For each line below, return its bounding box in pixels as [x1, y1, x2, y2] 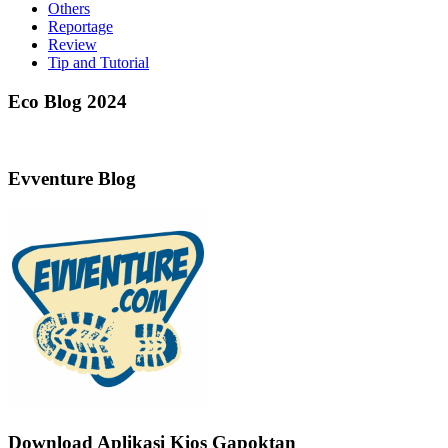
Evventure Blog [8, 168, 136, 190]
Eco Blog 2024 [8, 90, 127, 112]
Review [48, 35, 97, 53]
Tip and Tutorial [48, 53, 149, 71]
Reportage [48, 17, 113, 35]
